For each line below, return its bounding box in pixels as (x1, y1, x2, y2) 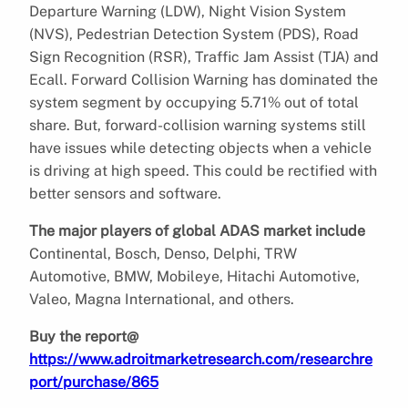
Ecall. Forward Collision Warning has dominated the (29, 70, 378, 88)
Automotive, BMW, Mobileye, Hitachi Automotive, (29, 267, 360, 285)
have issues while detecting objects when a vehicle (29, 138, 372, 157)
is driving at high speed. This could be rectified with (29, 161, 377, 179)
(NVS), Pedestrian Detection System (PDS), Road (29, 25, 359, 43)
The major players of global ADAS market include (29, 221, 365, 240)
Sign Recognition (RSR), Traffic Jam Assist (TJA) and (29, 47, 379, 66)
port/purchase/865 (29, 372, 158, 391)
